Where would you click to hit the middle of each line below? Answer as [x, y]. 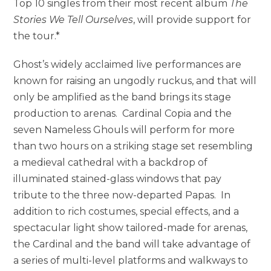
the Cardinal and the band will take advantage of [132, 244]
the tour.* [37, 36]
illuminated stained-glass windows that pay [118, 178]
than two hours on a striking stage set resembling [133, 146]
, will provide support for [192, 19]
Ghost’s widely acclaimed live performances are [128, 64]
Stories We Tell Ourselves [73, 19]
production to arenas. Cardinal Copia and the [123, 113]
